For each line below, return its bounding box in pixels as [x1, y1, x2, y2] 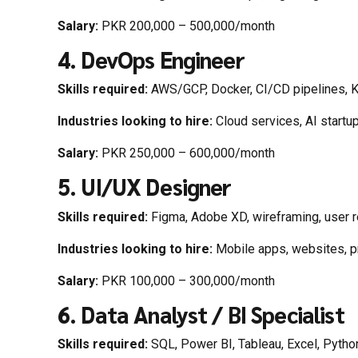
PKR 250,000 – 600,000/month [98, 145, 275, 161]
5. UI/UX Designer [58, 172, 232, 202]
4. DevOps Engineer [58, 45, 245, 75]
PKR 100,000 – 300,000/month [98, 272, 275, 288]
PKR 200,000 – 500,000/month [98, 18, 275, 34]
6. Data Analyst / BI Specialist [58, 299, 344, 329]
